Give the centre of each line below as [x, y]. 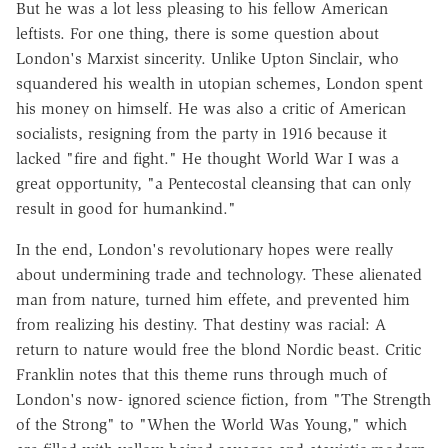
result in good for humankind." [126, 208]
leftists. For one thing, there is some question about [197, 33]
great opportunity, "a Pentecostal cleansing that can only [213, 183]
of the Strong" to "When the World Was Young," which [211, 424]
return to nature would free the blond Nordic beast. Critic [218, 349]
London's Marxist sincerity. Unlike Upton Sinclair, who [207, 58]
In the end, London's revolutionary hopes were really [204, 249]
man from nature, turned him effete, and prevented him [213, 299]
